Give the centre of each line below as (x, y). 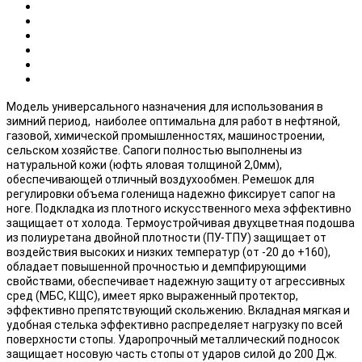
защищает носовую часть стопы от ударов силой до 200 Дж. (172, 354)
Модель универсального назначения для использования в (165, 106)
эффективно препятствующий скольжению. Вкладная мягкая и (178, 310)
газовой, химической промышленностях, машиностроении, (166, 135)
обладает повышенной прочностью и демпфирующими (156, 266)
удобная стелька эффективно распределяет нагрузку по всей (175, 324)
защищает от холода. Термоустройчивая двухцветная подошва (181, 223)
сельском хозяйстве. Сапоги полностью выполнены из (154, 150)
